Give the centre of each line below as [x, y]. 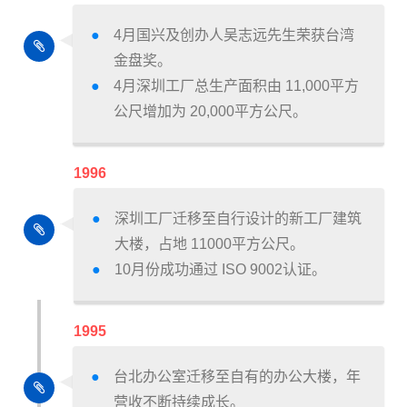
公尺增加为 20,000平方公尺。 [210, 112]
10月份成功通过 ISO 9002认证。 [220, 270]
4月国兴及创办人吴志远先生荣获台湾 [234, 35]
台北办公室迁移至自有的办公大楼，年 [237, 377]
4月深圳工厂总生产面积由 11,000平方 [236, 86]
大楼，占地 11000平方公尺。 [209, 244]
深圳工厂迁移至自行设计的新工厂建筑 [238, 219]
